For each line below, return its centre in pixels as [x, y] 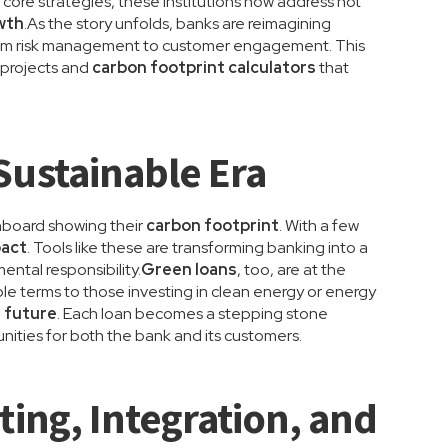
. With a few [319, 225]
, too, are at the [292, 269]
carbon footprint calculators [204, 67]
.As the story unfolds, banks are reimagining [178, 23]
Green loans [189, 269]
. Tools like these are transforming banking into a [198, 247]
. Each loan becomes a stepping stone [193, 313]
